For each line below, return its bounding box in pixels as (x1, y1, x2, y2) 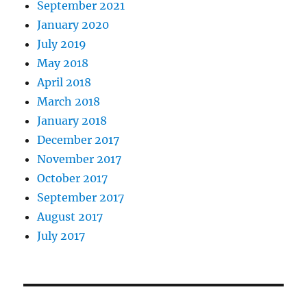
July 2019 (37, 36, 87, 51)
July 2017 (37, 228, 86, 243)
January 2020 (37, 17, 110, 32)
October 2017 (37, 171, 108, 185)
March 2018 (37, 94, 101, 108)
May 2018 (37, 56, 89, 70)
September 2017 (37, 190, 125, 204)
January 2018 (37, 113, 108, 127)
